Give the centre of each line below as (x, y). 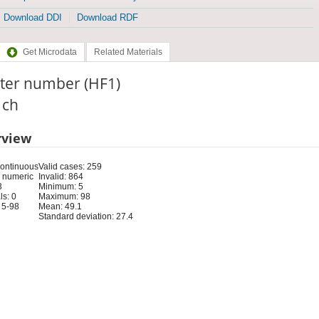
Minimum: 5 (61, 186)
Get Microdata (49, 52)
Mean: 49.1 (60, 206)
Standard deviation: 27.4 (85, 216)
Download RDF (107, 18)
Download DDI (32, 18)
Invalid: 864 (61, 176)
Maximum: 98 (64, 196)
